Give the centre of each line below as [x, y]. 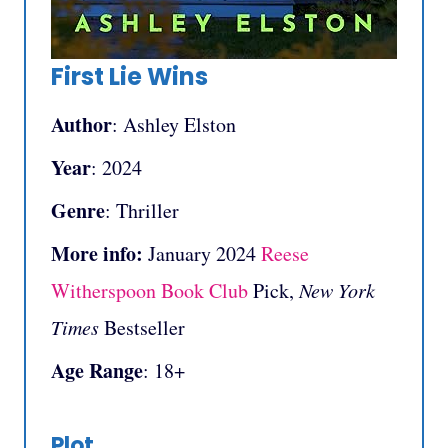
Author [81, 125]
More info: [97, 254]
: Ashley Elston [174, 125]
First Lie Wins [129, 77]
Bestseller [142, 328]
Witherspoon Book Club [149, 291]
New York [337, 290]
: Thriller [142, 211]
